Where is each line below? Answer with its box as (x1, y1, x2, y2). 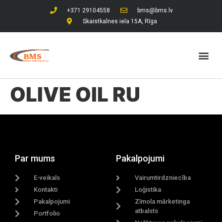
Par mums (15, 153, 55, 164)
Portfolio (34, 210, 60, 217)
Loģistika (135, 186, 161, 193)
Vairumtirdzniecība (135, 174, 191, 181)
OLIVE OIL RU (10, 82, 140, 107)
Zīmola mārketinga (135, 198, 190, 205)
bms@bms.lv (137, 7, 173, 14)
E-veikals (34, 174, 60, 181)
